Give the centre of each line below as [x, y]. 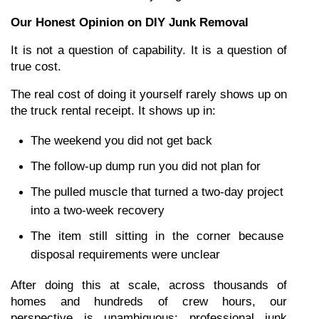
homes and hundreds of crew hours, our [149, 302]
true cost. [36, 67]
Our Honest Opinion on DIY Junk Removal [130, 22]
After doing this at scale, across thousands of [149, 285]
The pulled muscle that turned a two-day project [157, 192]
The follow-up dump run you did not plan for [146, 166]
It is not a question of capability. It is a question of [149, 50]
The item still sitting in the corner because [157, 236]
